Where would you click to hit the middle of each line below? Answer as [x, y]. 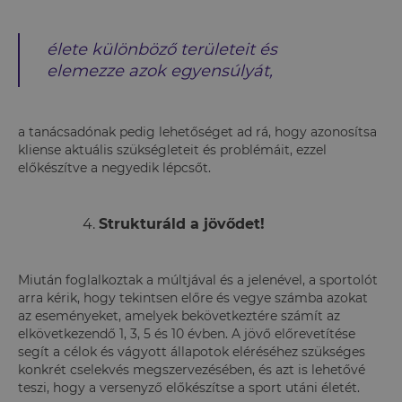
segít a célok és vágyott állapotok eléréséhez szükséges [192, 351]
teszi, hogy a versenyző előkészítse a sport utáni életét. [189, 387]
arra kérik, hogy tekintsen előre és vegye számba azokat [193, 297]
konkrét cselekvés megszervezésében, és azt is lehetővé [192, 369]
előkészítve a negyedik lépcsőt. [114, 167]
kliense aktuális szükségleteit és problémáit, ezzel [172, 149]
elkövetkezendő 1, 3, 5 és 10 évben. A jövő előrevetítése [187, 333]
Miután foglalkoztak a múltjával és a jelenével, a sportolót [198, 280]
